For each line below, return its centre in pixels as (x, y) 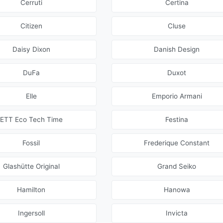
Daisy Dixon (31, 50)
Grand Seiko (177, 167)
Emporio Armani (177, 96)
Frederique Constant (177, 143)
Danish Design (177, 50)
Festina (177, 120)
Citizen (31, 26)
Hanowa (177, 190)
